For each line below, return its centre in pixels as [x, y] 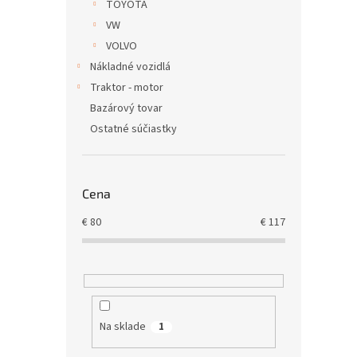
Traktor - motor [127, 88]
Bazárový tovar [126, 108]
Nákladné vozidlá [130, 67]
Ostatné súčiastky [133, 129]
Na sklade [122, 327]
